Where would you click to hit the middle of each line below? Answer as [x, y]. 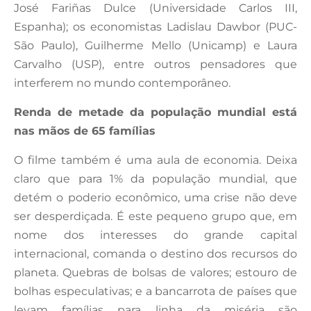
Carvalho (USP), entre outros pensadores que [155, 64]
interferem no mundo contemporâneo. [122, 83]
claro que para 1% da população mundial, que [155, 178]
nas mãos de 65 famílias [85, 131]
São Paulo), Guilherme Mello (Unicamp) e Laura [155, 45]
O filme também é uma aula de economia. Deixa [155, 160]
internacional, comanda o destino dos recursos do [155, 253]
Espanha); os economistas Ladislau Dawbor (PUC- [155, 26]
